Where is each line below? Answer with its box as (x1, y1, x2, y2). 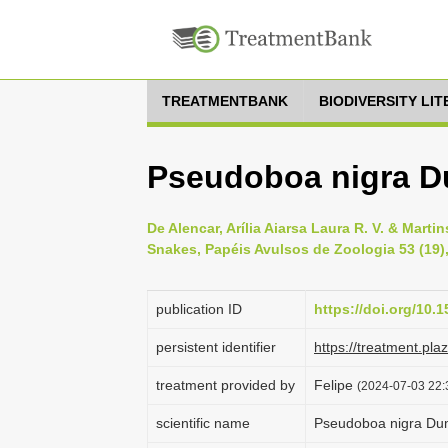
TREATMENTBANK (162, 93, 288, 109)
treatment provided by (156, 377, 295, 393)
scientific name (156, 415, 250, 431)
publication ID (156, 301, 242, 317)
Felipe (314, 377, 357, 393)
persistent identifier (156, 339, 276, 355)
